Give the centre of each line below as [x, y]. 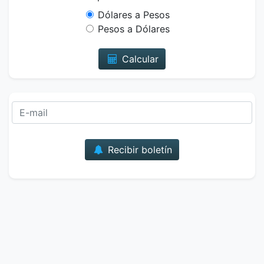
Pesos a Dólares [133, 29]
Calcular [138, 59]
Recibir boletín [139, 150]
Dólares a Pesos [133, 15]
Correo [147, 108]
